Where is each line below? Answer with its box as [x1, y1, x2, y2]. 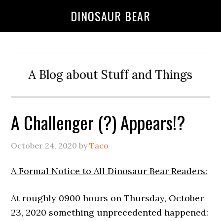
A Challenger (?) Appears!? [11, 109, 185, 135]
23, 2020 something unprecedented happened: [11, 207, 209, 218]
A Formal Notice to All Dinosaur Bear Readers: [11, 165, 208, 177]
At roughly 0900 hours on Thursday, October [11, 192, 204, 204]
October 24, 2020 [11, 141, 77, 150]
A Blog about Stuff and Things [29, 67, 192, 82]
